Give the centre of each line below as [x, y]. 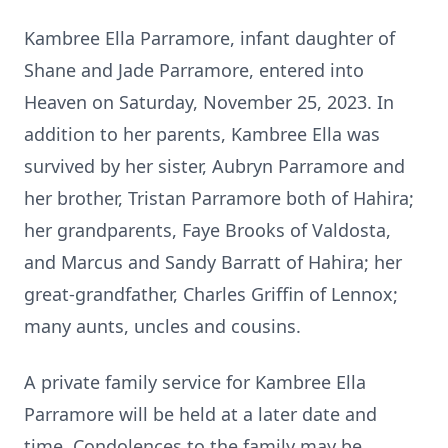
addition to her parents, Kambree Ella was [202, 134]
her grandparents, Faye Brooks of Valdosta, [207, 230]
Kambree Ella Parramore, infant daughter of [209, 38]
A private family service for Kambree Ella [195, 382]
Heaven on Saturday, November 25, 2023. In [209, 102]
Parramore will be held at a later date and [200, 414]
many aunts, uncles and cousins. [162, 326]
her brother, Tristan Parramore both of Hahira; [219, 198]
